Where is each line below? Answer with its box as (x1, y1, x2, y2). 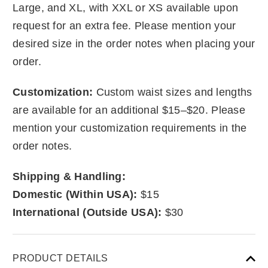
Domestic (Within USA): (13, 188, 138, 200)
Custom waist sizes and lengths (96, 86, 252, 98)
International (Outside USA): (13, 206, 162, 218)
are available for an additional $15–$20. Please (13, 103, 246, 116)
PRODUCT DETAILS (13, 252, 108, 263)
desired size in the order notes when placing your (13, 37, 255, 50)
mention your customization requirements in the (13, 121, 247, 134)
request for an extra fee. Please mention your (13, 19, 236, 32)
